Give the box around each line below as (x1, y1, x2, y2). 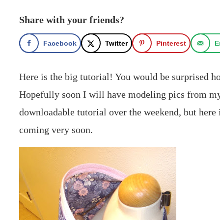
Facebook (43, 39, 77, 48)
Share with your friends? (19, 14, 125, 26)
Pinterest (156, 39, 187, 48)
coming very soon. (19, 124, 93, 136)
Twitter (105, 39, 128, 48)
